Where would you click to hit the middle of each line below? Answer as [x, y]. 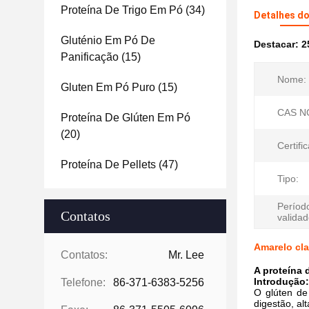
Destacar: [278, 44]
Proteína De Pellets [108, 165]
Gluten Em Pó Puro [108, 87]
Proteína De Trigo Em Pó [122, 10]
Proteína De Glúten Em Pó [126, 118]
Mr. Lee [186, 255]
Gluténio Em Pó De [108, 40]
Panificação [90, 57]
